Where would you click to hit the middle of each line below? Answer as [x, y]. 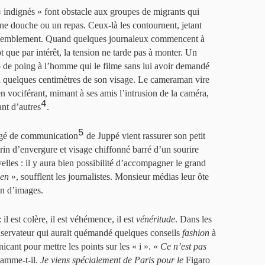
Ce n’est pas [183, 247]
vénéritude [156, 219]
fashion [196, 233]
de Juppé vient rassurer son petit [145, 136]
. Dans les [193, 219]
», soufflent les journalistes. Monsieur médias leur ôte [109, 177]
